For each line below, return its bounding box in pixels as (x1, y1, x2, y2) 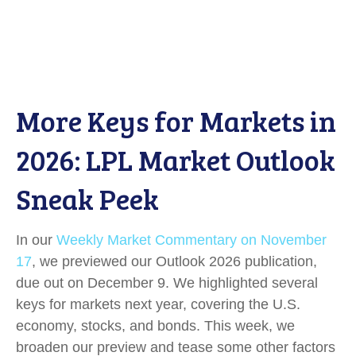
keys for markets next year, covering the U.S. (16, 296, 300, 312)
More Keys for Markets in (16, 101, 336, 140)
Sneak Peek (16, 179, 159, 218)
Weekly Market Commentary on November (56, 232, 327, 248)
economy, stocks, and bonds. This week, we (16, 318, 295, 334)
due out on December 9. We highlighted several (16, 275, 318, 291)
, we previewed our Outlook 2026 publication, (32, 253, 317, 269)
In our (16, 232, 56, 248)
